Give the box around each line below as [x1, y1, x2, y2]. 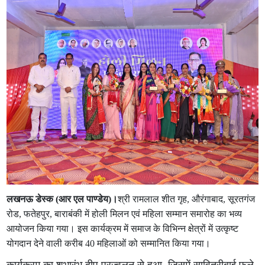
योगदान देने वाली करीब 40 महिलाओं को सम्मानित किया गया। [7, 238, 211, 248]
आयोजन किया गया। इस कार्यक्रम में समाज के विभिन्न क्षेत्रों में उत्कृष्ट [7, 224, 239, 234]
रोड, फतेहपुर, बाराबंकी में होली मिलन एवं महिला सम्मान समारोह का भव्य [7, 209, 243, 219]
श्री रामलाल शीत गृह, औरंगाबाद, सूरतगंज [118, 194, 256, 204]
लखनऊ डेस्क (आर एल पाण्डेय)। [7, 194, 118, 204]
